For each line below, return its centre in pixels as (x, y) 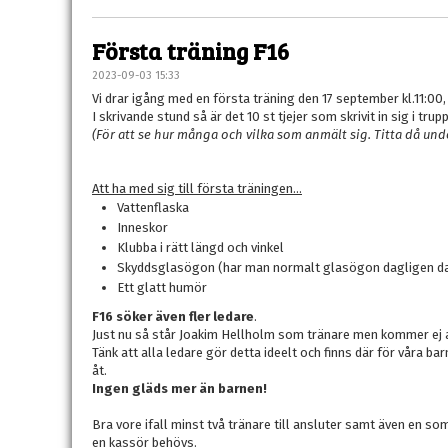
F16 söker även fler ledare (173, 316)
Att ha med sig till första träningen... (197, 188)
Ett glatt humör (162, 287)
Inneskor (142, 227)
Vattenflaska (153, 207)
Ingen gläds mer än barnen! (179, 388)
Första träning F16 (190, 50)
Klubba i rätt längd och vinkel (200, 247)
